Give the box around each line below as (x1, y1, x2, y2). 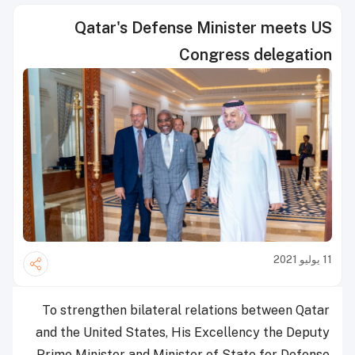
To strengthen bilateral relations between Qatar (42, 303, 330, 319)
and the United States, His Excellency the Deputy (36, 325, 330, 341)
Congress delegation (179, 45, 332, 64)
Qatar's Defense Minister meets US (74, 18, 332, 37)
